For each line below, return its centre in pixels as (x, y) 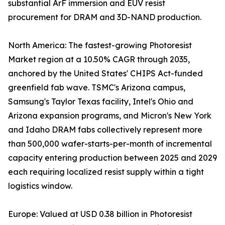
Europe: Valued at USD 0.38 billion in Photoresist (100, 214)
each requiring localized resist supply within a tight (106, 172)
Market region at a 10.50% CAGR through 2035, (99, 60)
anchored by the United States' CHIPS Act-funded (105, 74)
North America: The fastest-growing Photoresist (100, 45)
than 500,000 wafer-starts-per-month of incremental (110, 144)
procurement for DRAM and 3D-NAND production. (105, 17)
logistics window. (40, 186)
